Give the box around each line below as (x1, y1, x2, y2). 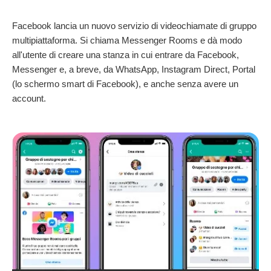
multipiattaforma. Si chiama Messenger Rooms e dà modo (12, 34, 242, 45)
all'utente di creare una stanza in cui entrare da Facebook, (12, 49, 239, 60)
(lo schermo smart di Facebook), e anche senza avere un (12, 78, 238, 89)
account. (12, 93, 48, 103)
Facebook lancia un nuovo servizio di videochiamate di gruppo (12, 20, 256, 31)
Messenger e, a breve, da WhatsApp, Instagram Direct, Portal (12, 64, 255, 74)
